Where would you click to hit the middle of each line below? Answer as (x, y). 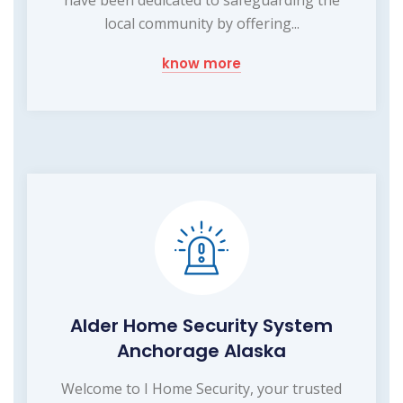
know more (201, 63)
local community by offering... (201, 23)
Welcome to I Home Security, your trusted (201, 388)
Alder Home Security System (201, 325)
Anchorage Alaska (201, 350)
